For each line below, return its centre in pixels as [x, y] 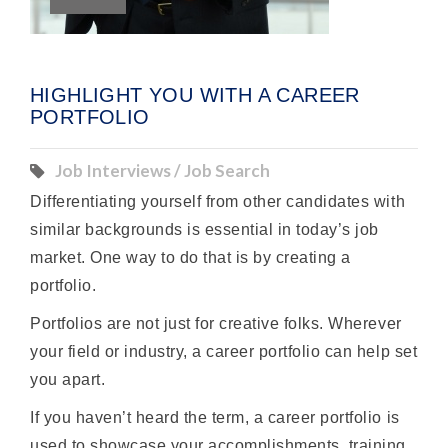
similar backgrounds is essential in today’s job [204, 230]
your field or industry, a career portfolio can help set [224, 352]
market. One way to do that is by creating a [190, 258]
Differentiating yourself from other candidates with [218, 202]
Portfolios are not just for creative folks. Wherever [216, 324]
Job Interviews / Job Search [162, 171]
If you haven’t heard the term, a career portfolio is [215, 418]
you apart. [68, 380]
